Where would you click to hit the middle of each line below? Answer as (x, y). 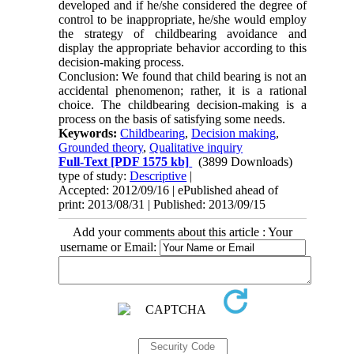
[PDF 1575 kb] (149, 161)
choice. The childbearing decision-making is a (183, 104)
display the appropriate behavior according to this (183, 47)
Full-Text (83, 161)
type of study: (94, 175)
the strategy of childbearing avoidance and (183, 33)
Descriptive (158, 175)
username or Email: (109, 247)
